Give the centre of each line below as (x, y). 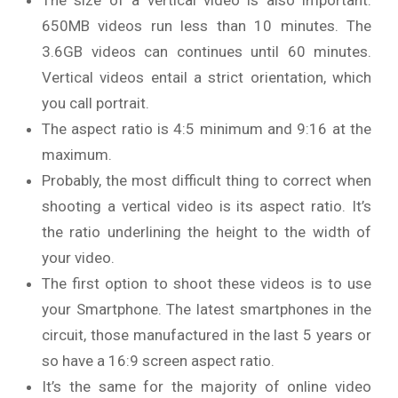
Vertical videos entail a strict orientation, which (207, 77)
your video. (78, 257)
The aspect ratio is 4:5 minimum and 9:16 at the (207, 128)
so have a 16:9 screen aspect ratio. (158, 360)
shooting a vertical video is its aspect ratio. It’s (207, 206)
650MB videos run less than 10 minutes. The (207, 25)
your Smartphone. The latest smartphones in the (207, 309)
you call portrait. (96, 103)
